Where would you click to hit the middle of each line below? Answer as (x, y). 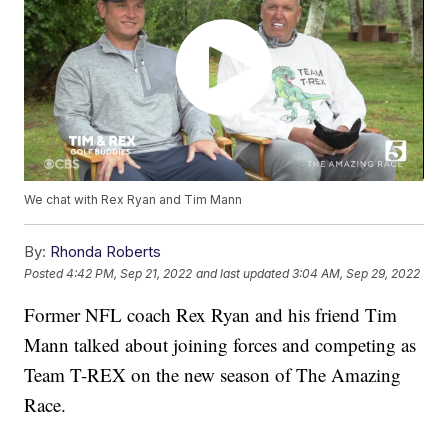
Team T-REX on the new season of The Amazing (213, 375)
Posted (45, 273)
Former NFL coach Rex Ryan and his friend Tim (211, 315)
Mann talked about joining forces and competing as (220, 345)
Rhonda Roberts (106, 252)
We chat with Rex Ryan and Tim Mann (133, 200)
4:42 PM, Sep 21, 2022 (129, 273)
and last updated (243, 273)
